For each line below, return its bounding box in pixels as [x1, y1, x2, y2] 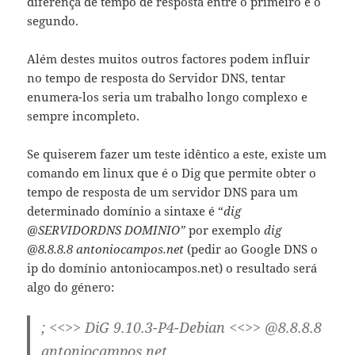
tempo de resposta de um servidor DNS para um [27, 184, 299, 200]
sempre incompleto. [27, 108, 140, 124]
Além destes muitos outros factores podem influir [27, 51, 311, 67]
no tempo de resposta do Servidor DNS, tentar [27, 70, 286, 86]
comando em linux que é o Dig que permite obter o [27, 165, 317, 181]
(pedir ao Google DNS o [184, 241, 319, 258]
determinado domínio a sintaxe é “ [27, 203, 224, 219]
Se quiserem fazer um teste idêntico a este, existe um [27, 146, 327, 162]
